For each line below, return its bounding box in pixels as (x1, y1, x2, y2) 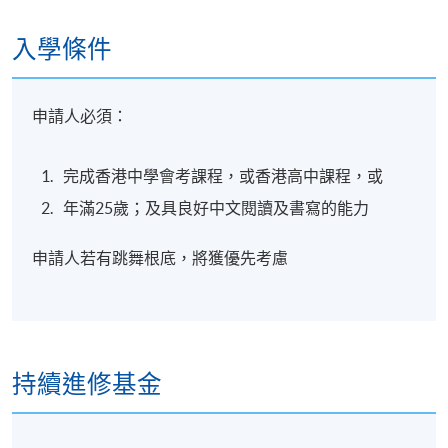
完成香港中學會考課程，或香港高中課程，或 (63, 167, 384, 186)
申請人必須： (32, 107, 129, 126)
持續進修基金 (12, 369, 162, 398)
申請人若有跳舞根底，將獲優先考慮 (32, 248, 289, 267)
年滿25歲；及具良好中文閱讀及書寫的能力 (63, 198, 370, 217)
